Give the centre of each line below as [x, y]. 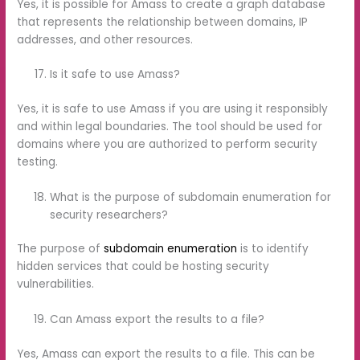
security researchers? [109, 215]
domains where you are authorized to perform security [168, 144]
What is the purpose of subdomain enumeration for [191, 197]
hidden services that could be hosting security [143, 267]
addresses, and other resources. [105, 39]
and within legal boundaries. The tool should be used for [170, 126]
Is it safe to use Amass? [115, 75]
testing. [38, 162]
